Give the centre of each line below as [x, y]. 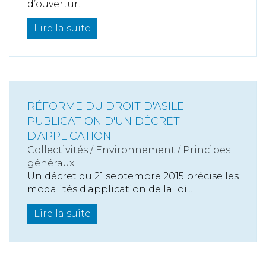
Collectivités [58, 150]
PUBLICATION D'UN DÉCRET [104, 121]
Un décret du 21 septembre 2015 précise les [133, 176]
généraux [51, 163]
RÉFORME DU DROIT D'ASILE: [107, 107]
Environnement [135, 150]
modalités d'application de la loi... [110, 189]
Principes [207, 150]
